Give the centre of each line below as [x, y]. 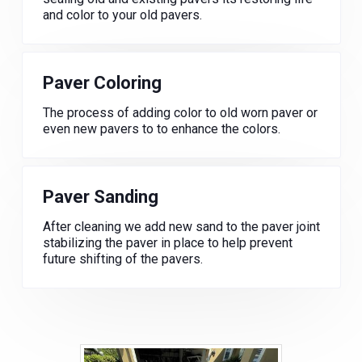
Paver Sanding [100, 196]
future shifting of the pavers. [122, 259]
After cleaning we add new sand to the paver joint [181, 226]
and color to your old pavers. [122, 15]
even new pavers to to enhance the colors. [161, 128]
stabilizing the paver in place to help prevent [167, 242]
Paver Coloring [102, 82]
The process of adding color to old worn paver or [180, 112]
